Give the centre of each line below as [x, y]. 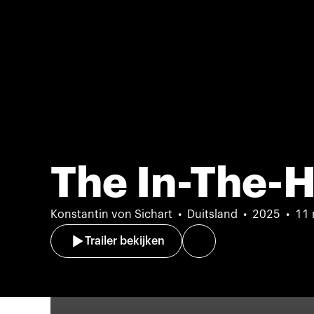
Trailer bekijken [125, 241]
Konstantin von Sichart [111, 214]
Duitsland [212, 214]
